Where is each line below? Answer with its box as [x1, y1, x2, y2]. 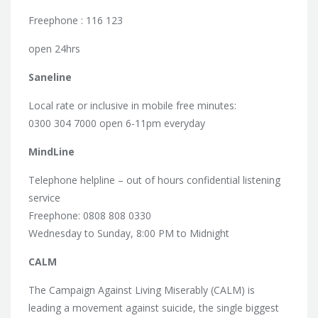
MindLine [28, 144, 75, 158]
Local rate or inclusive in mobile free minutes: [28, 98, 236, 112]
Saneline [28, 70, 72, 84]
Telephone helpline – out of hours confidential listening [28, 172, 280, 187]
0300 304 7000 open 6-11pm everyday [28, 116, 205, 130]
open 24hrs [28, 41, 80, 55]
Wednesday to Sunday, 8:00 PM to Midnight [28, 226, 229, 240]
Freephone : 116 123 [28, 13, 123, 27]
